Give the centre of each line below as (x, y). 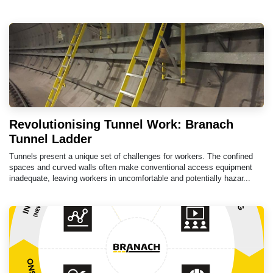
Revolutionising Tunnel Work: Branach (121, 124)
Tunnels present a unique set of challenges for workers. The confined (131, 156)
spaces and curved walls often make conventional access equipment (131, 167)
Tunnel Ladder (51, 139)
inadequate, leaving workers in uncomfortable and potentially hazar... (130, 178)
